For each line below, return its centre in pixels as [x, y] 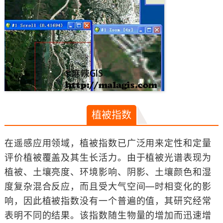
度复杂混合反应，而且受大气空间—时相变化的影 [108, 186]
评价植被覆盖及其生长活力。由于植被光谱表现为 [108, 158]
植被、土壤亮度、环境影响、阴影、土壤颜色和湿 [108, 172]
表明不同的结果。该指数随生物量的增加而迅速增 [108, 215]
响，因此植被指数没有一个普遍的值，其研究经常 [108, 201]
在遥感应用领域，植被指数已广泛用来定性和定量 [108, 143]
